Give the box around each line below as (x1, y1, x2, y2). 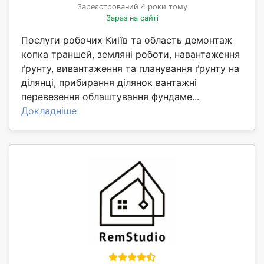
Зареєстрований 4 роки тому (77, 2, 187, 11)
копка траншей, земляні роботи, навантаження (21, 48, 240, 60)
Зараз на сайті (105, 13, 159, 22)
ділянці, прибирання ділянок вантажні (21, 76, 197, 88)
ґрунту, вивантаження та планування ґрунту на (21, 62, 239, 74)
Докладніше (21, 104, 77, 117)
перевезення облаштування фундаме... (21, 90, 199, 103)
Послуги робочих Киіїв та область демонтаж (21, 34, 232, 46)
